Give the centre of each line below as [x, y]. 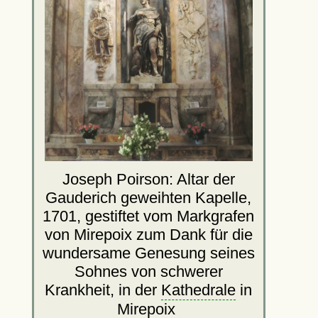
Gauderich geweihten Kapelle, [149, 197]
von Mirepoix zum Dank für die [148, 234]
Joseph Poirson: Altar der [148, 179]
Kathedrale [199, 290]
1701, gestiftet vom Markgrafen [149, 216]
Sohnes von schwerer [148, 271]
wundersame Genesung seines [148, 253]
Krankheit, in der [103, 290]
